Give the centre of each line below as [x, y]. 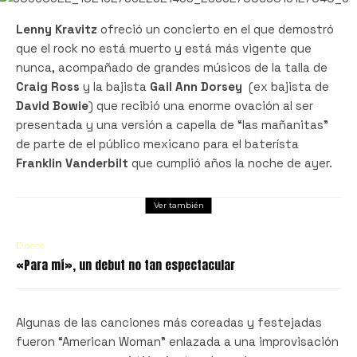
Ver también [178, 205]
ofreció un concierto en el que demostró [216, 29]
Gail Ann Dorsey [196, 86]
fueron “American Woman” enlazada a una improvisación [177, 341]
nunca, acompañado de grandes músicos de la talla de [172, 67]
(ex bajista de [286, 86]
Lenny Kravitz [57, 29]
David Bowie [52, 105]
